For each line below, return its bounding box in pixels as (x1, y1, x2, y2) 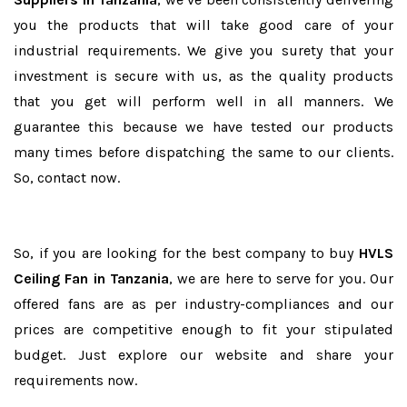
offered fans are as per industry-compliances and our (14, 295, 393, 313)
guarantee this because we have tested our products (14, 118, 393, 135)
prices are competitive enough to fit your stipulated (14, 321, 393, 338)
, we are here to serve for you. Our (168, 270, 394, 287)
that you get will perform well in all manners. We (14, 93, 393, 110)
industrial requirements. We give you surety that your (14, 42, 393, 59)
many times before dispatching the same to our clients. (14, 144, 393, 161)
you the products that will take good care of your (14, 16, 393, 34)
